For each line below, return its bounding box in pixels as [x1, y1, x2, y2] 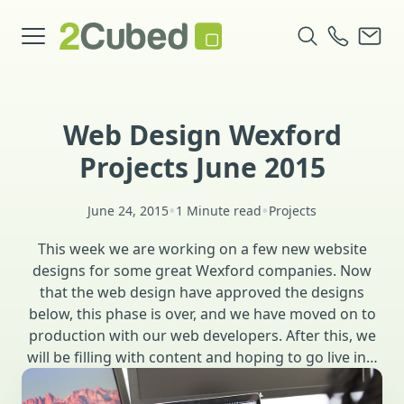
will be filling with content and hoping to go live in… [26, 347, 378, 367]
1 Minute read [176, 202, 262, 219]
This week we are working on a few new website [37, 239, 367, 259]
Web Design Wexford [62, 116, 342, 153]
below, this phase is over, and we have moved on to [28, 304, 376, 324]
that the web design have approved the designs [40, 282, 364, 302]
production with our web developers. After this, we [28, 326, 376, 345]
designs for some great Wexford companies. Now [32, 261, 372, 280]
